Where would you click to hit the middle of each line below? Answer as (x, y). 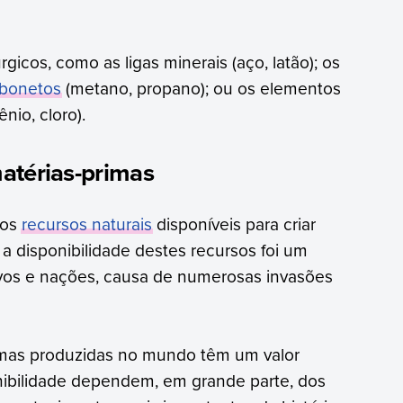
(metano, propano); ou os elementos (201, 87)
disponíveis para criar (233, 224)
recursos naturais (86, 224)
